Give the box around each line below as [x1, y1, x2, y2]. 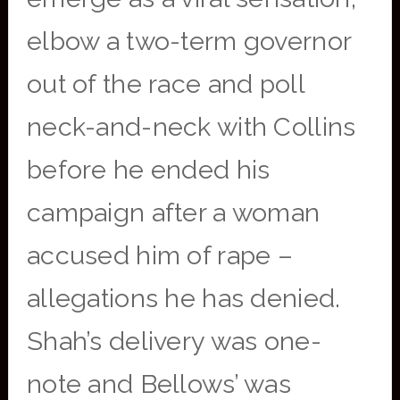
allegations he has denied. [26, 283, 341, 313]
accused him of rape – [26, 240, 294, 271]
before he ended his [26, 154, 271, 185]
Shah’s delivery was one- [26, 326, 321, 356]
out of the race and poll [26, 69, 304, 99]
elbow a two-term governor [26, 26, 352, 56]
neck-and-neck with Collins [26, 112, 356, 142]
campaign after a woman [26, 197, 321, 228]
